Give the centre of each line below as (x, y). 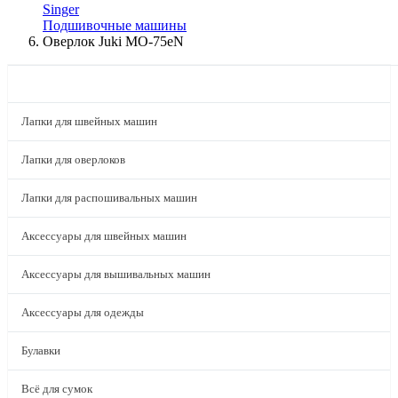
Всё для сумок (57, 389)
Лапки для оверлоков (73, 159)
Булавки (41, 350)
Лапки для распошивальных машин (109, 198)
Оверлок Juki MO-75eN (113, 41)
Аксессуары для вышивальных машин (116, 274)
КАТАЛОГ (54, 84)
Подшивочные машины (115, 25)
